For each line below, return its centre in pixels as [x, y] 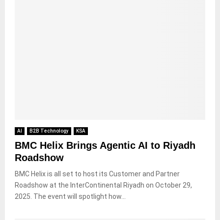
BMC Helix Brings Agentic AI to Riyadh [105, 146]
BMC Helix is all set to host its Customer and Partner [97, 174]
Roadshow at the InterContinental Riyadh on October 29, [103, 185]
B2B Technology [49, 131]
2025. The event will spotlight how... [70, 197]
